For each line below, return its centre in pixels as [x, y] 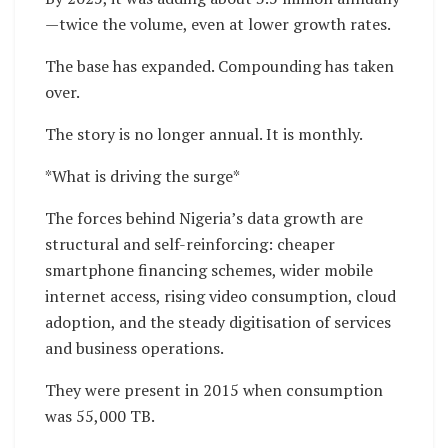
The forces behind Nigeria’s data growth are [204, 218]
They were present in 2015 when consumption [214, 390]
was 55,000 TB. [100, 416]
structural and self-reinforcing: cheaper [190, 244]
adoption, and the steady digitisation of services [218, 322]
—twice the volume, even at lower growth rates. [218, 24]
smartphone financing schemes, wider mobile [209, 270]
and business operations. [134, 348]
